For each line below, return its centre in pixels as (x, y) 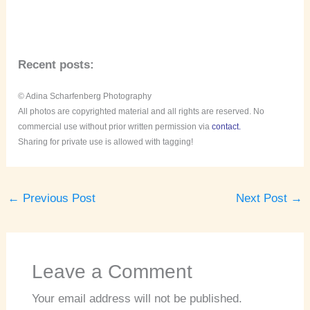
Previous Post (58, 198)
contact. (227, 126)
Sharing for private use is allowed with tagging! (106, 142)
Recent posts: (56, 65)
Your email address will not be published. (137, 299)
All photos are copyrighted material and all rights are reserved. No (142, 111)
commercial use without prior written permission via (115, 126)
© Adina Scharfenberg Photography (85, 96)
